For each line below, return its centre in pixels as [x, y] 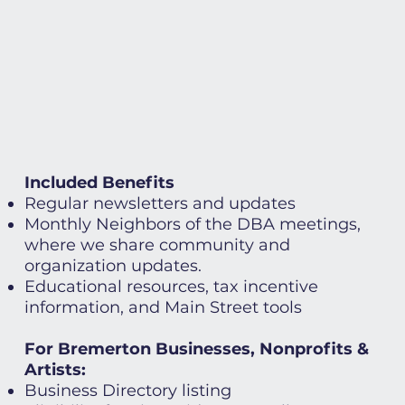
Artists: [56, 369]
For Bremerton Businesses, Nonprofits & [197, 348]
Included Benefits [100, 182]
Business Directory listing [128, 390]
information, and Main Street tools [164, 307]
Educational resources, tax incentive [172, 286]
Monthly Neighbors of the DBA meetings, [193, 224]
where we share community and [158, 245]
